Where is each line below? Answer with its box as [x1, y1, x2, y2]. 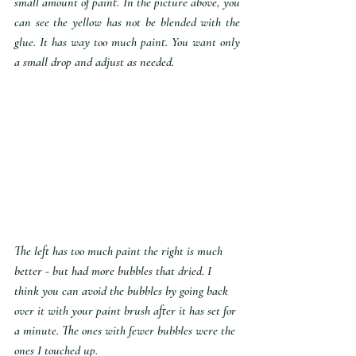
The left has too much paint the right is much [14, 243, 226, 260]
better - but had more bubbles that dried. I [14, 263, 215, 280]
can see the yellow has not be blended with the [14, 14, 240, 31]
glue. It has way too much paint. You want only [14, 34, 240, 51]
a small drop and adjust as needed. [14, 54, 174, 71]
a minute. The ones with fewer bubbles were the [14, 323, 238, 339]
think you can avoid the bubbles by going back [14, 283, 231, 300]
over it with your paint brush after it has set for [14, 303, 239, 319]
